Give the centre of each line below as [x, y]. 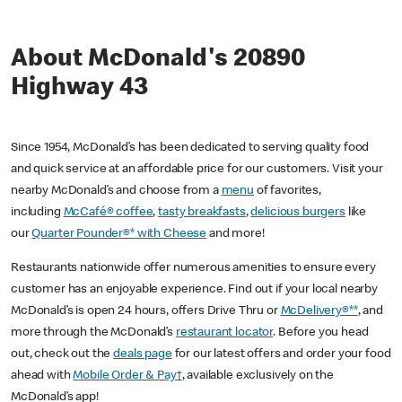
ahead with [42, 376]
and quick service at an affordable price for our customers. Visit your [197, 170]
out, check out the [62, 355]
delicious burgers [298, 213]
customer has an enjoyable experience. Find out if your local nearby [194, 290]
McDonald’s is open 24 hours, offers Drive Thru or [146, 312]
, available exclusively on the [258, 376]
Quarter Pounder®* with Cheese [119, 235]
